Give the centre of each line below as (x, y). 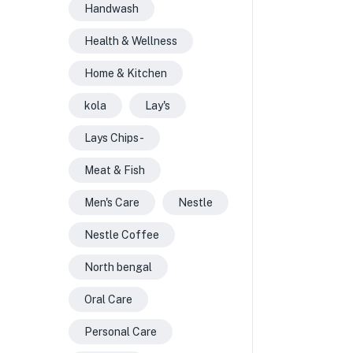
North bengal (118, 267)
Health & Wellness (131, 41)
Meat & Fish (115, 170)
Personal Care (121, 332)
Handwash (111, 9)
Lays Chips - (114, 138)
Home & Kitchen (126, 73)
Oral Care (108, 299)
